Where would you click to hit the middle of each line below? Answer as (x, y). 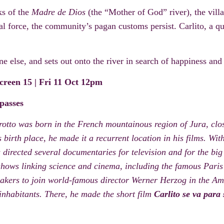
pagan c (107, 26)
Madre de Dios (60, 12)
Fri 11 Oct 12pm (71, 82)
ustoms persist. (149, 26)
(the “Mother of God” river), (141, 12)
